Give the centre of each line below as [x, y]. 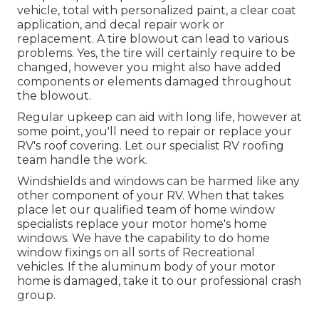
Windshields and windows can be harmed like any [158, 182]
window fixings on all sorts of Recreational [136, 253]
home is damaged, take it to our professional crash [159, 281]
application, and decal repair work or [121, 25]
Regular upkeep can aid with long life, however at [159, 117]
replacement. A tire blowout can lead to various [153, 39]
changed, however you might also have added [149, 68]
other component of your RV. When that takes [150, 196]
